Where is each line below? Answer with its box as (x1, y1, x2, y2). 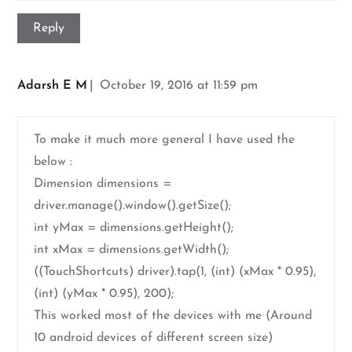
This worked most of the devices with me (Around (34, 310, 313, 323)
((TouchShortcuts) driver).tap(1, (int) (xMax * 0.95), (34, 266, 317, 279)
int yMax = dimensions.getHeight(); (34, 222, 234, 235)
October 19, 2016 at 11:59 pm (100, 79, 258, 93)
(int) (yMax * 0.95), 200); (34, 288, 174, 301)
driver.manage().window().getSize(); (34, 200, 232, 213)
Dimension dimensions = (34, 178, 172, 191)
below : (34, 156, 73, 169)
